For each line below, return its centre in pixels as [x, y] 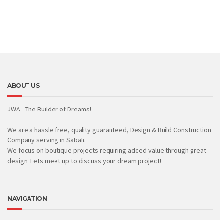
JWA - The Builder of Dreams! [49, 109]
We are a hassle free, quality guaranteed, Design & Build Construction [109, 129]
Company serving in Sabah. [47, 140]
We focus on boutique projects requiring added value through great [107, 150]
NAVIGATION [27, 198]
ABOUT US [23, 85]
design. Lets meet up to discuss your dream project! [84, 160]
